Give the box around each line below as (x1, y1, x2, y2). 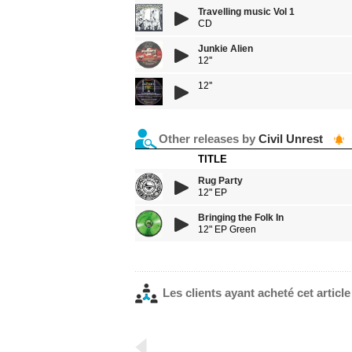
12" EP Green (198, 224, 256, 235)
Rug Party (198, 175, 243, 186)
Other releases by (159, 132, 258, 145)
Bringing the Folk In (198, 212, 284, 223)
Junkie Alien (198, 43, 253, 54)
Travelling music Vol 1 (198, 6, 295, 17)
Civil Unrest (258, 132, 323, 145)
